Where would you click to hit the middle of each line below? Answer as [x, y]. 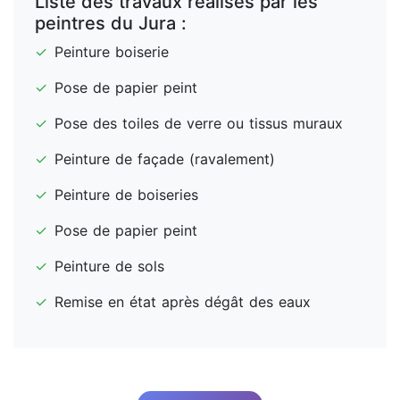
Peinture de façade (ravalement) [165, 159]
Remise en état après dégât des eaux [183, 302]
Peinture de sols [109, 266]
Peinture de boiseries [126, 195]
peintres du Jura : [111, 23]
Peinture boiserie [112, 52]
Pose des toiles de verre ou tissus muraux [199, 123]
